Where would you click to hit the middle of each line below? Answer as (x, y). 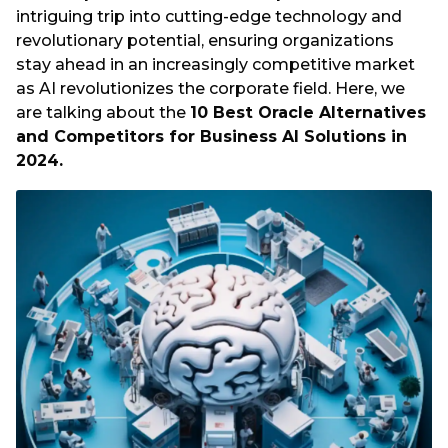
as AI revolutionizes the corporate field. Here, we (210, 89)
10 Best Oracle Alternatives (308, 113)
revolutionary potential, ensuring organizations (205, 41)
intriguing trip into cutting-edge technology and (209, 17)
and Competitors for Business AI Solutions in (211, 137)
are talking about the (103, 113)
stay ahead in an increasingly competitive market (215, 65)
